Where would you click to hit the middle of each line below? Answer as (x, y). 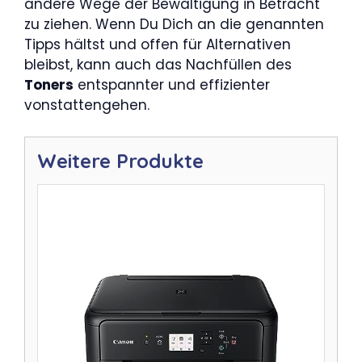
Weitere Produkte (120, 160)
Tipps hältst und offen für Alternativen (158, 44)
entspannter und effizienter (172, 85)
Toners (49, 85)
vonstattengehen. (87, 105)
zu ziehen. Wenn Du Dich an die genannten (174, 24)
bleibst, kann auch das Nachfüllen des (158, 65)
